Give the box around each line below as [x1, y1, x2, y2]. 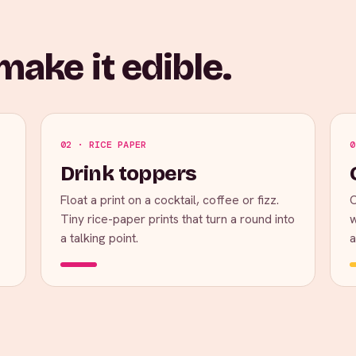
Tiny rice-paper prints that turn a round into [60, 211, 295, 227]
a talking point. [60, 230, 138, 246]
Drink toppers [60, 161, 197, 186]
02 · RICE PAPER [60, 138, 147, 151]
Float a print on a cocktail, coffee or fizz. [60, 192, 279, 208]
